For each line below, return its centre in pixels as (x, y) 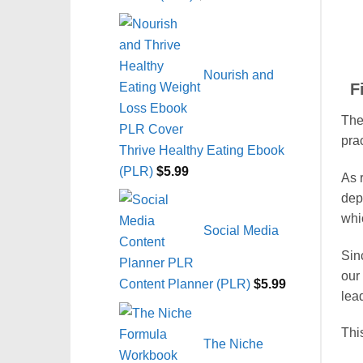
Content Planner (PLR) (185, 284)
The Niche (233, 343)
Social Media (241, 230)
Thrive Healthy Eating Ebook (202, 149)
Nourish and (239, 74)
